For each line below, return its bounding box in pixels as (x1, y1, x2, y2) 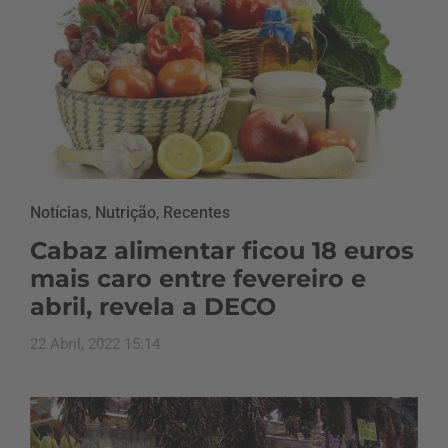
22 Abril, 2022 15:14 (30, 335, 160, 354)
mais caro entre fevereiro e (30, 264, 366, 294)
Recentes (163, 203, 230, 223)
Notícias (30, 203, 88, 223)
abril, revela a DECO (30, 292, 276, 322)
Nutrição (95, 203, 156, 223)
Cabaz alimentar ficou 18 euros (30, 236, 414, 266)
